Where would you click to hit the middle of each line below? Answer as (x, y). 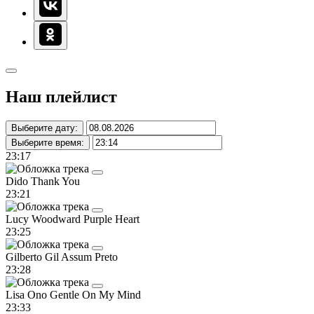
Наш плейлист (61, 96)
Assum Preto (89, 257)
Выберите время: (48, 142)
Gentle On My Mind (95, 294)
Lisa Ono (28, 294)
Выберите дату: (45, 128)
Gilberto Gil (33, 257)
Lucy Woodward (45, 219)
